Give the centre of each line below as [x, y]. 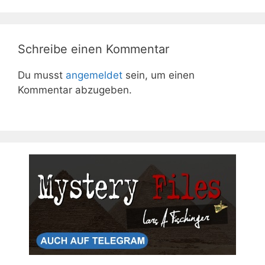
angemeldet [94, 75]
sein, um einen [159, 75]
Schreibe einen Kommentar [93, 49]
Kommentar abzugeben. [75, 90]
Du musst [42, 75]
